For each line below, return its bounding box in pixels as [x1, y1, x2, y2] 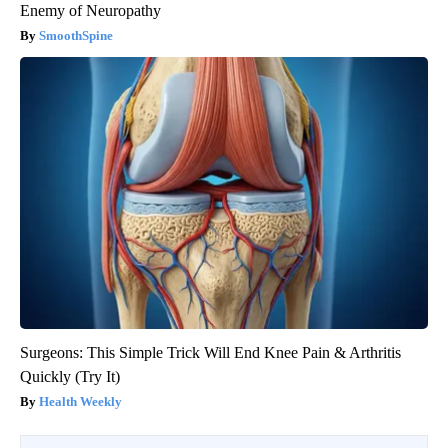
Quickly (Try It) [20, 367, 120, 385]
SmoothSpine [39, 27, 113, 43]
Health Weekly [39, 393, 122, 409]
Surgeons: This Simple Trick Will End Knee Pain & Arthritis [20, 343, 401, 361]
